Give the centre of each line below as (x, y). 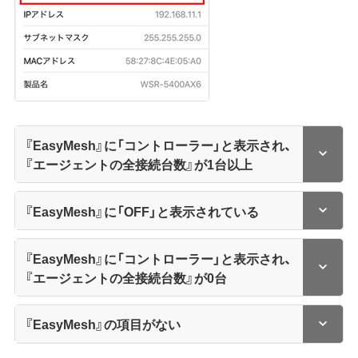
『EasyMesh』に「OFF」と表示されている (142, 211)
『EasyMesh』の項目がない (103, 324)
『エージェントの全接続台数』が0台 (126, 277)
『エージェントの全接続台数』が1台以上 (139, 164)
